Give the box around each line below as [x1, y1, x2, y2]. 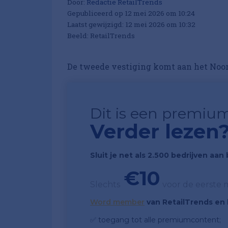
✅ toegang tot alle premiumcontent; [90, 215, 221, 225]
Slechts [90, 180, 120, 190]
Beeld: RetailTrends [67, 31, 135, 41]
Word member [90, 197, 145, 207]
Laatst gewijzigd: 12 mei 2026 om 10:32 [67, 20, 195, 30]
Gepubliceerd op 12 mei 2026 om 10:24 [67, 9, 195, 18]
